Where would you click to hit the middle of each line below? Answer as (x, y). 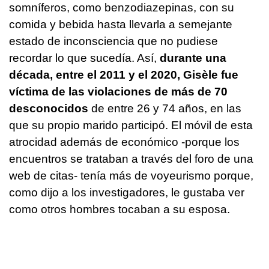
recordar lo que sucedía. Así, (84, 58)
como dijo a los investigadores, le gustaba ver (127, 193)
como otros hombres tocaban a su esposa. (121, 210)
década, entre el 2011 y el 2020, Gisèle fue (124, 75)
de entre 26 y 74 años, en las (165, 109)
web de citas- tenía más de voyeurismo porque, (131, 176)
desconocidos (49, 109)
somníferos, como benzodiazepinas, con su (122, 8)
